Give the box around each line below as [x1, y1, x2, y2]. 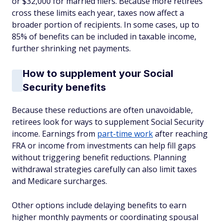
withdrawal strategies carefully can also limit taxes [12, 164, 197, 175]
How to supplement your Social [23, 68, 173, 79]
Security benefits [23, 81, 106, 93]
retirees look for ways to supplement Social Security [12, 116, 204, 127]
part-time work [97, 128, 153, 139]
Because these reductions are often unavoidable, [12, 105, 193, 115]
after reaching [153, 128, 208, 139]
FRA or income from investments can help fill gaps [12, 140, 196, 151]
